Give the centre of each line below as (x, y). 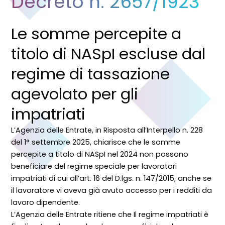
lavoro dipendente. (46, 203)
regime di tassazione (91, 74)
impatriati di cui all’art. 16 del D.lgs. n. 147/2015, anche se (111, 179)
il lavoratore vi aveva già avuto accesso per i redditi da (112, 191)
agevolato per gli (75, 94)
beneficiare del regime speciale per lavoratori (94, 166)
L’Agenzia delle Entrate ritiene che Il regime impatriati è (110, 215)
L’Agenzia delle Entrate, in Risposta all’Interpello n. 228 (107, 130)
